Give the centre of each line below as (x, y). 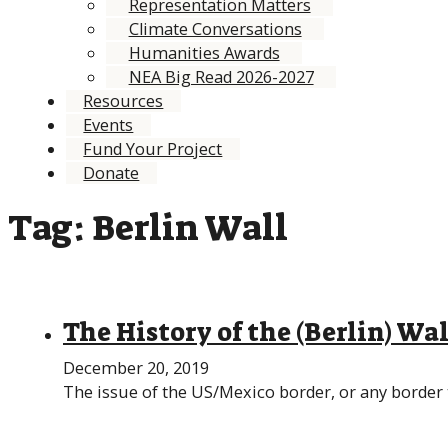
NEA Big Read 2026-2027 (221, 76)
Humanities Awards (204, 52)
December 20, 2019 (136, 368)
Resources (123, 100)
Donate (111, 172)
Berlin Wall (190, 227)
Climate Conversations (215, 28)
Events (108, 124)
